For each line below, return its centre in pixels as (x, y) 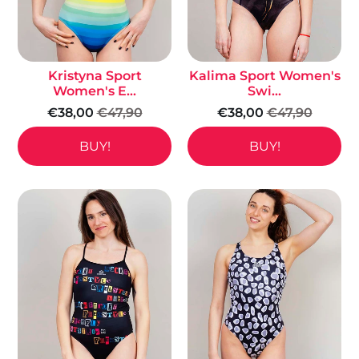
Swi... (264, 91)
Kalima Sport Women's (264, 75)
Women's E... (95, 91)
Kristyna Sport (95, 75)
